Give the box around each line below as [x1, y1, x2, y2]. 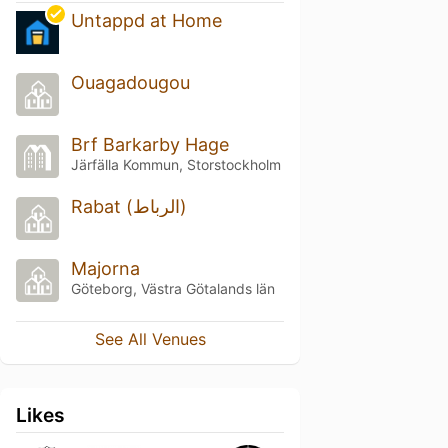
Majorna [70, 257, 140, 279]
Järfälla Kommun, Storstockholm [70, 156, 281, 174]
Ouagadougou [70, 72, 190, 94]
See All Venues [94, 328, 206, 349]
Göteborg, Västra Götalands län [70, 279, 275, 297]
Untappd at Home [70, 10, 222, 32]
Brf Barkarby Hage [70, 134, 229, 156]
